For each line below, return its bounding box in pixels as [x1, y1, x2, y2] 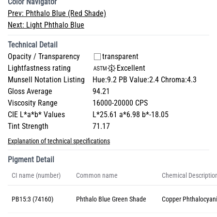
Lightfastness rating [8, 63, 71, 73]
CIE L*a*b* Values [8, 110, 65, 119]
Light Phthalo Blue [26, 20, 84, 30]
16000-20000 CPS [93, 98, 148, 108]
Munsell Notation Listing [8, 75, 85, 84]
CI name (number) [12, 171, 61, 179]
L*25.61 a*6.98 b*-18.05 [93, 110, 169, 119]
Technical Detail [8, 40, 58, 49]
